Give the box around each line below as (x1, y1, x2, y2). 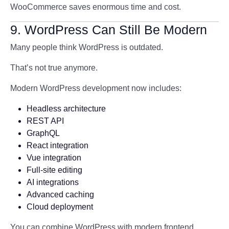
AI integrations (27, 178, 79, 187)
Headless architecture (27, 104, 106, 113)
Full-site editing (27, 166, 82, 174)
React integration (27, 141, 88, 150)
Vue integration (27, 153, 81, 162)
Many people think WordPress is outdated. (10, 43, 163, 52)
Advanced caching (27, 190, 94, 199)
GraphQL (27, 129, 60, 138)
